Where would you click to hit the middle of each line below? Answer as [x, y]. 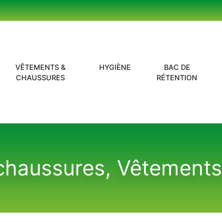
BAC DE [177, 67]
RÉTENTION [177, 78]
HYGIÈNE [115, 67]
